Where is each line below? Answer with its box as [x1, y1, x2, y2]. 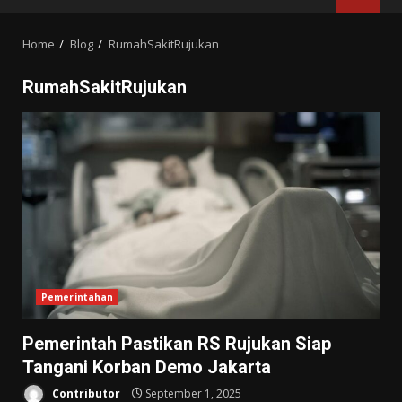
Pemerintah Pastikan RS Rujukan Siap [22, 332, 331, 354]
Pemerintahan [41, 290, 114, 303]
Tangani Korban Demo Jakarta [22, 355, 271, 378]
